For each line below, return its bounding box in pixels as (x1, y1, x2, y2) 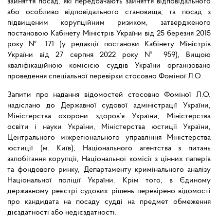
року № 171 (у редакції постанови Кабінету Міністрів (7, 40, 211, 49)
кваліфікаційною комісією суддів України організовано (7, 62, 211, 70)
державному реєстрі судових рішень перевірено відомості (7, 187, 211, 196)
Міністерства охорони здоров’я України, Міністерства (7, 112, 211, 121)
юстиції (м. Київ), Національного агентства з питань (7, 145, 211, 153)
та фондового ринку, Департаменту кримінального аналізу (7, 166, 211, 174)
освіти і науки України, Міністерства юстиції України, (7, 123, 211, 131)
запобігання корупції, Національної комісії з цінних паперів (7, 155, 211, 163)
